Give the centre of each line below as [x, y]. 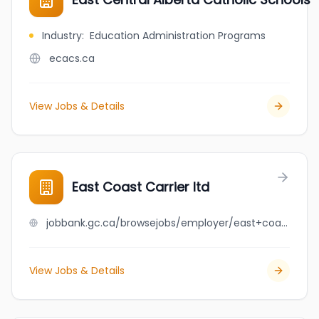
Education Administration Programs [178, 36]
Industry [62, 36]
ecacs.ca [72, 58]
